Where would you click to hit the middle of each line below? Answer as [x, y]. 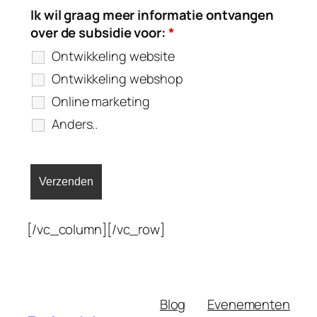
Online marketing [101, 102]
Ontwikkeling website [113, 56]
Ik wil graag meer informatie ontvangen [152, 15]
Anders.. [75, 124]
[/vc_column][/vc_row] [96, 230]
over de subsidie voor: [99, 33]
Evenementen [249, 305]
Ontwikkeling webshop [117, 79]
